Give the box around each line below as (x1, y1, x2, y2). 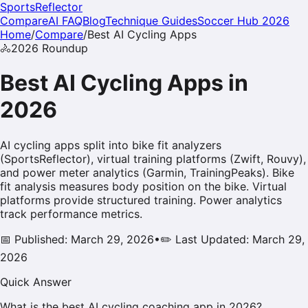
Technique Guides (105, 14, 197, 27)
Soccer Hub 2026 (197, 14, 289, 27)
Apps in (162, 69, 248, 97)
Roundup (38, 41, 88, 55)
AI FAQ (48, 14, 82, 27)
